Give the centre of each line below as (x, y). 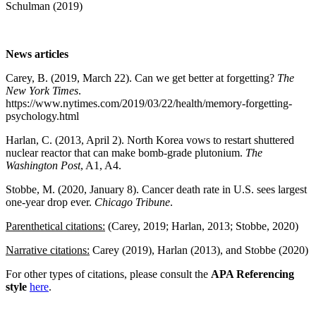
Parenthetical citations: (55, 226)
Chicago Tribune (132, 202)
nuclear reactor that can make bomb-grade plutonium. (126, 152)
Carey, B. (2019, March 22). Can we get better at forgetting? (141, 78)
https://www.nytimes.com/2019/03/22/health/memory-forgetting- (149, 103)
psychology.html (42, 116)
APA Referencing (253, 274)
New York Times (42, 90)
